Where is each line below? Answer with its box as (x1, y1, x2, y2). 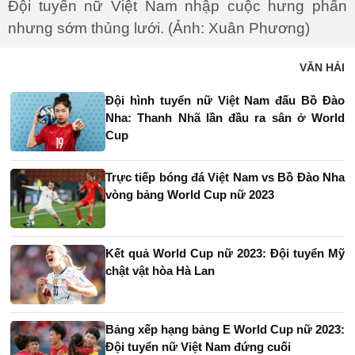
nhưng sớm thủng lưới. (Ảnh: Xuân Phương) (8, 19, 310, 36)
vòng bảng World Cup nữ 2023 (105, 187, 274, 201)
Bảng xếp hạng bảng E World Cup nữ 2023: (105, 322, 345, 336)
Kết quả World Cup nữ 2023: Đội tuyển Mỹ (105, 246, 345, 260)
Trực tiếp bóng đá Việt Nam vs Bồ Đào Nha (105, 170, 345, 184)
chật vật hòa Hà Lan (105, 263, 215, 277)
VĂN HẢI (300, 60, 345, 74)
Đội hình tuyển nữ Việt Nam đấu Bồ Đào (105, 93, 345, 107)
